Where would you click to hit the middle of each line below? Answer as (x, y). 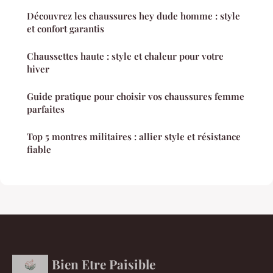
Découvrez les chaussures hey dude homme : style (133, 16)
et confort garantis (66, 29)
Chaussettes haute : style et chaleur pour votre (125, 56)
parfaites (46, 109)
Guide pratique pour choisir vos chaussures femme (136, 97)
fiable (39, 150)
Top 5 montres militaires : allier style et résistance (134, 137)
